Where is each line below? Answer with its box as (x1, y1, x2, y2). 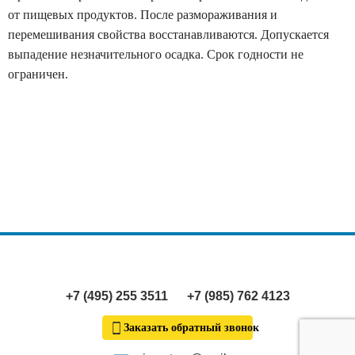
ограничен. (8, 67, 68, 81)
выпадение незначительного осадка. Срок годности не (8, 48, 303, 61)
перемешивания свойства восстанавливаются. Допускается (8, 28, 329, 41)
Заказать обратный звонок (120, 322, 259, 334)
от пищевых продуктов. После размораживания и (8, 8, 277, 21)
